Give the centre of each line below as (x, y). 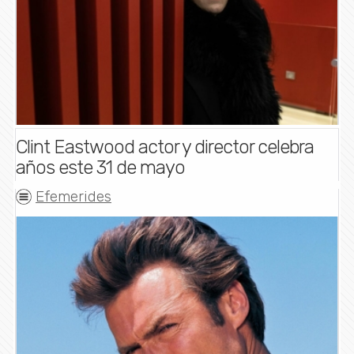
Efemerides (73, 197)
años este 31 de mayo (100, 168)
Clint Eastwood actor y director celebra (165, 147)
